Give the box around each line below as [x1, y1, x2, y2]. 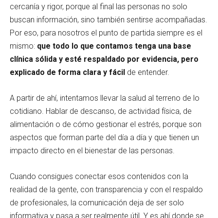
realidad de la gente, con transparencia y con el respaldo [10, 184, 203, 194]
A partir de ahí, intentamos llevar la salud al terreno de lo [10, 93, 200, 103]
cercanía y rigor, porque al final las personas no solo [10, 1, 187, 11]
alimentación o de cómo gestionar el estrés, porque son [10, 119, 201, 129]
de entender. [125, 67, 169, 77]
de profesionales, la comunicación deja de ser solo [10, 198, 184, 207]
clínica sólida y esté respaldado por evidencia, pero [10, 54, 199, 64]
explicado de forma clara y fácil [10, 67, 125, 77]
